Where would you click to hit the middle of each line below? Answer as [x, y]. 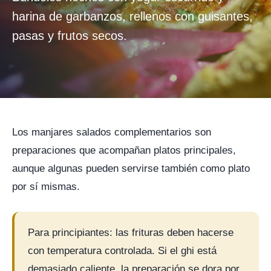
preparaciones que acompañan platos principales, [124, 150]
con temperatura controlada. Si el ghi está [122, 251]
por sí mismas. [46, 187]
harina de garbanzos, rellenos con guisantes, [132, 16]
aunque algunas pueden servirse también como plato [131, 168]
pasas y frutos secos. [70, 36]
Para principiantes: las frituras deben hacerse [131, 233]
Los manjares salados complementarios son [112, 132]
